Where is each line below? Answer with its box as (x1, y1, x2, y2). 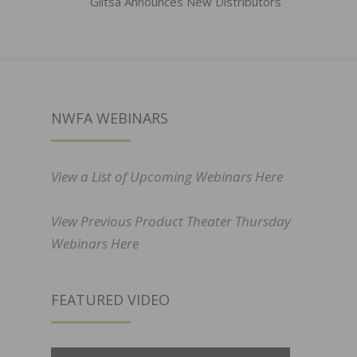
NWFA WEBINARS (51, 108, 168, 128)
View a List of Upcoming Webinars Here (51, 167, 283, 186)
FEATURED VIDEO (51, 290, 170, 310)
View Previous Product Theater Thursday (51, 212, 291, 231)
